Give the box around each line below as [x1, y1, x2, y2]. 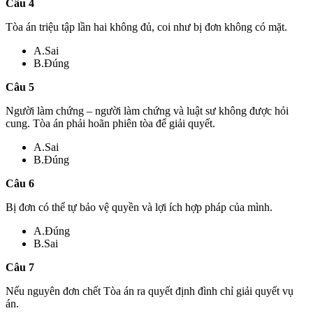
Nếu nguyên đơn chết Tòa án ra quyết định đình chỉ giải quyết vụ [6, 284, 293, 297]
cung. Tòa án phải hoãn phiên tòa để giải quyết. [6, 117, 215, 129]
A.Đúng [34, 224, 70, 237]
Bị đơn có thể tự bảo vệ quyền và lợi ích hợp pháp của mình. [6, 201, 272, 213]
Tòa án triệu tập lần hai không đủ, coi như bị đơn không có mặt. [6, 20, 287, 33]
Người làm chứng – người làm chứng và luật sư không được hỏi [6, 104, 289, 117]
